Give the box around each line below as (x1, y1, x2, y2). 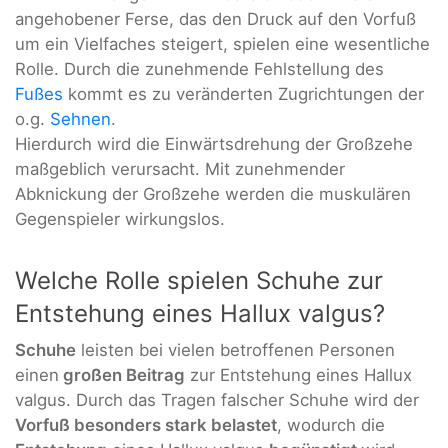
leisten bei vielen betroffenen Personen (76, 340, 395, 361)
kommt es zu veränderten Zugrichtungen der (63, 83, 424, 104)
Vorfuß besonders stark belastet (15, 415, 277, 436)
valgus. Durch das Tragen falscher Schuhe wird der (15, 390, 419, 411)
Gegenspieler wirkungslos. (15, 208, 225, 229)
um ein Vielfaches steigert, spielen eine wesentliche (15, 33, 430, 54)
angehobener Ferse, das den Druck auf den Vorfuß (15, 8, 416, 29)
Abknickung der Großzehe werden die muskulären (15, 183, 411, 204)
